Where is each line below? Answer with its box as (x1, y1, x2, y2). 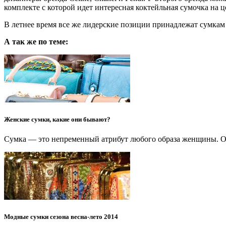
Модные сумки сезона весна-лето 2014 (4, 213, 118, 221)
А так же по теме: (4, 37, 68, 46)
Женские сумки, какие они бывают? (4, 115, 110, 123)
